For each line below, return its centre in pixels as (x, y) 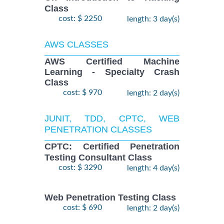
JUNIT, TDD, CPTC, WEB (112, 119)
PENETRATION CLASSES (98, 130)
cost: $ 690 (82, 208)
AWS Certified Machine (112, 61)
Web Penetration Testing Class (110, 198)
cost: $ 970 (82, 93)
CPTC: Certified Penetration (112, 147)
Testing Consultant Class (98, 157)
